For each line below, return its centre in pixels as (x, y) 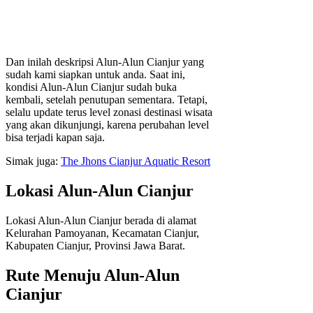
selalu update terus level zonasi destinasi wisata (109, 112)
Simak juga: (33, 161)
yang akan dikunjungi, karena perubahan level (107, 125)
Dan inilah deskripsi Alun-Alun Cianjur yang (105, 62)
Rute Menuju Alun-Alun (93, 275)
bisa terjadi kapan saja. (55, 138)
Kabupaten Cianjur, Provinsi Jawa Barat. (95, 246)
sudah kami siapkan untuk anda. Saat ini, (95, 75)
